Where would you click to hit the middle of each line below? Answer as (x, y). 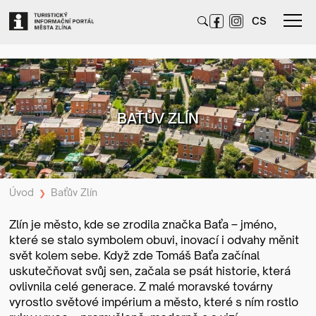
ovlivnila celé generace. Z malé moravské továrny (141, 286)
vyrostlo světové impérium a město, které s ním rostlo (154, 302)
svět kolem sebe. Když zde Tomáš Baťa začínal (135, 255)
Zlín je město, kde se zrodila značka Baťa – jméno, (143, 224)
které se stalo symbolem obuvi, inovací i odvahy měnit (154, 240)
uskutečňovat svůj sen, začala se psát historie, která (150, 271)
